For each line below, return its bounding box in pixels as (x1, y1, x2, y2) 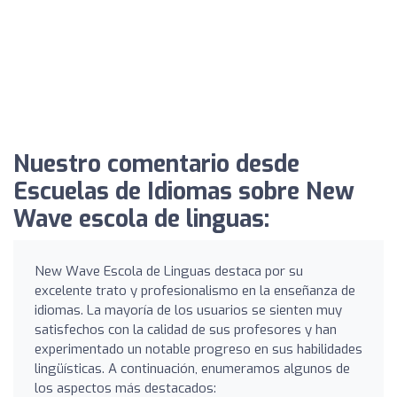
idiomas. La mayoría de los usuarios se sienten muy (35, 300, 342, 319)
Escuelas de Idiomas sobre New (13, 175, 354, 207)
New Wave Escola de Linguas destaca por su (35, 261, 303, 280)
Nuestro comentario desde (13, 148, 300, 180)
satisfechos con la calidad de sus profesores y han (35, 320, 337, 339)
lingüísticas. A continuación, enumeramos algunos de (35, 359, 350, 378)
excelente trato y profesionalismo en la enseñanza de (35, 281, 355, 300)
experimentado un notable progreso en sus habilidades (35, 339, 362, 358)
